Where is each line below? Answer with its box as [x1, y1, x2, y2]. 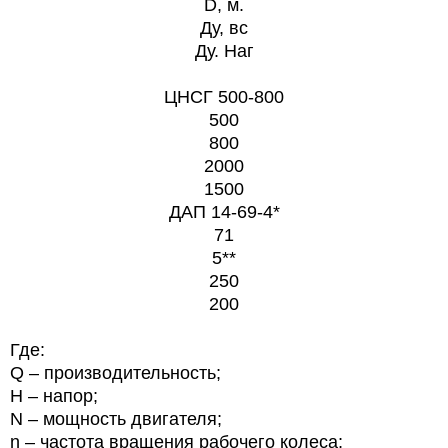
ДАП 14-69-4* [168, 202, 280, 223]
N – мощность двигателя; [10, 409, 222, 430]
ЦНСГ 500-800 [164, 87, 284, 108]
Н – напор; [10, 386, 98, 407]
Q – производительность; [10, 363, 221, 384]
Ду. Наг [194, 41, 254, 62]
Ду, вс [200, 18, 248, 39]
